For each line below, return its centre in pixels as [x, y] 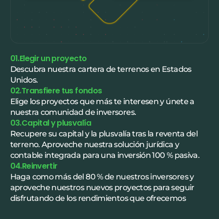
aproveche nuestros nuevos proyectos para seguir [102, 188]
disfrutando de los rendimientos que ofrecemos [98, 198]
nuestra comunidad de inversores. [73, 112]
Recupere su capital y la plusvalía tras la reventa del [104, 134]
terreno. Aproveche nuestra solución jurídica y [95, 145]
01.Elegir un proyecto [48, 59]
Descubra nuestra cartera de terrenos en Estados [101, 69]
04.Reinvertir [34, 166]
